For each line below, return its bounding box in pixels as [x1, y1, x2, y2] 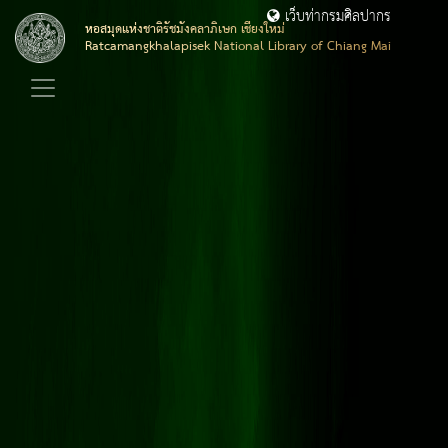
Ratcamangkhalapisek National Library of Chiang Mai [85, 34, 391, 59]
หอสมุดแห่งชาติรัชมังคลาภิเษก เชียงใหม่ [85, 17, 285, 42]
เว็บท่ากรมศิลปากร [280, 3, 392, 31]
